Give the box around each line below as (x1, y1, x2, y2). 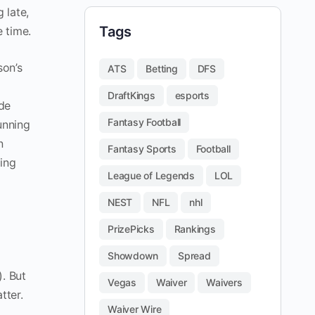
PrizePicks (108, 223, 155, 235)
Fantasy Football (108, 116, 181, 128)
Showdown (108, 250, 159, 262)
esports (174, 89, 210, 101)
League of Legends (108, 169, 195, 181)
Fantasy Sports (108, 143, 176, 155)
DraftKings (108, 89, 155, 101)
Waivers (206, 276, 243, 288)
